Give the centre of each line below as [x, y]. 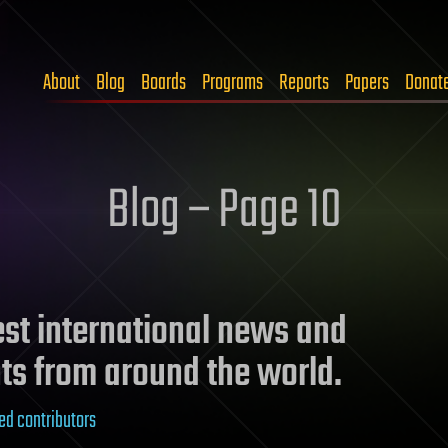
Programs [232, 83]
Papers [367, 83]
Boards [163, 83]
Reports [304, 83]
